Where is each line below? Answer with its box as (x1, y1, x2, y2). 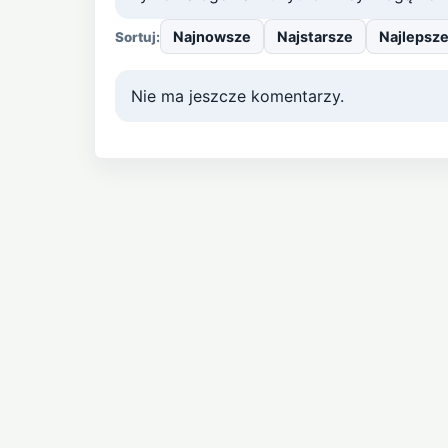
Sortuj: (114, 28, 160, 45)
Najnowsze (172, 28, 251, 46)
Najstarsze (276, 28, 353, 46)
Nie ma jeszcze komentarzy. (130, 86, 344, 107)
